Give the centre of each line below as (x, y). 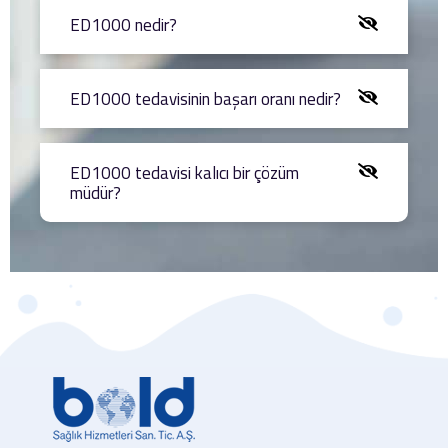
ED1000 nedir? (123, 24)
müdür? (95, 192)
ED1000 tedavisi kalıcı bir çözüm (184, 172)
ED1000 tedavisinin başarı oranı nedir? (205, 98)
